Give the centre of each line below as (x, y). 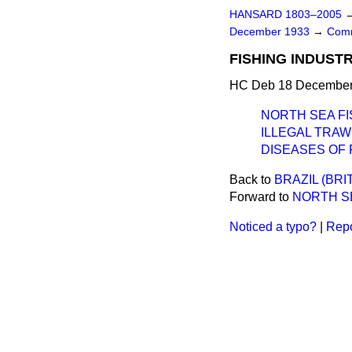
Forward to (261, 197)
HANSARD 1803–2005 (286, 15)
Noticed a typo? (273, 227)
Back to (252, 180)
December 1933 (271, 32)
